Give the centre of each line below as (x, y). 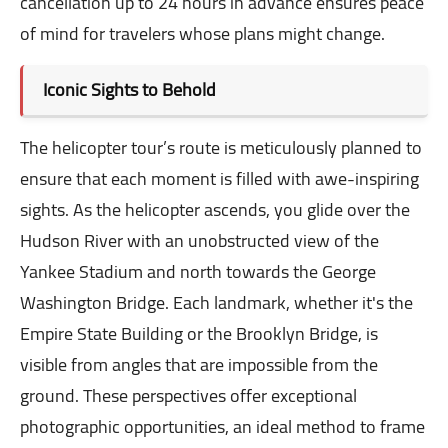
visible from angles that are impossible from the (199, 365)
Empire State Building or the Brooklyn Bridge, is (199, 334)
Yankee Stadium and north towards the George (198, 272)
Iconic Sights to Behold (129, 90)
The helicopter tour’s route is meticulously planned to (221, 148)
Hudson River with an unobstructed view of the (199, 241)
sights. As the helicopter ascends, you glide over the (215, 210)
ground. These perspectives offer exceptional (188, 396)
